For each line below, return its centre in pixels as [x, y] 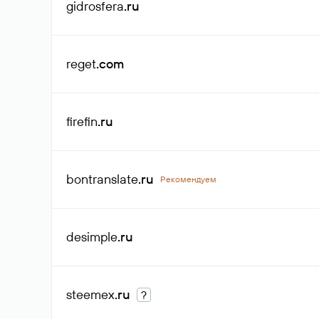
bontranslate [102, 179]
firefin [82, 121]
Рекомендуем [188, 179]
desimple [92, 237]
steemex [90, 294]
